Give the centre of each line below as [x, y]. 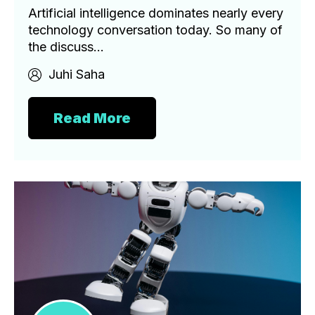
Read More [92, 118]
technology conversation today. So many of [155, 30]
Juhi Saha [77, 74]
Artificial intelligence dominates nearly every [156, 13]
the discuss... [66, 46]
